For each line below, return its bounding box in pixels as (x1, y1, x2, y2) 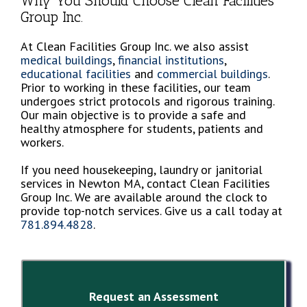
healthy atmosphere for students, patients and (21, 120, 263, 136)
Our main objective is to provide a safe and (21, 106, 246, 123)
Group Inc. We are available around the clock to (21, 188, 267, 205)
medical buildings (21, 51, 112, 68)
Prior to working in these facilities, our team (21, 79, 251, 95)
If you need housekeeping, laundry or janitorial (21, 161, 262, 177)
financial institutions (118, 51, 224, 68)
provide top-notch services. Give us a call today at (21, 202, 282, 219)
